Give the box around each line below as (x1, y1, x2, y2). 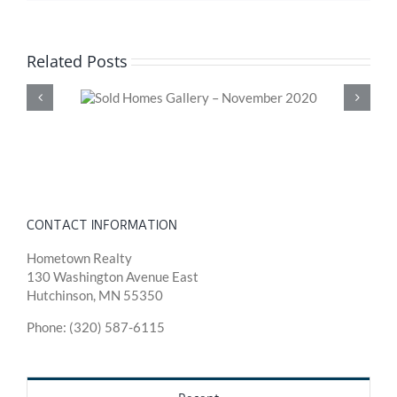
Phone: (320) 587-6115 (27, 319, 165, 336)
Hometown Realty (27, 250, 132, 267)
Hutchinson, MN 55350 (27, 287, 163, 304)
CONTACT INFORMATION (27, 217, 177, 232)
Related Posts (27, 50, 128, 72)
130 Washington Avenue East (27, 269, 198, 285)
